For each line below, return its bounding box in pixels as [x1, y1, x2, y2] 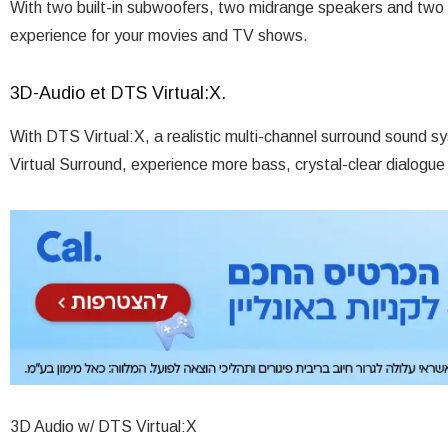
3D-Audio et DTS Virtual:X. [10, 82, 226, 103]
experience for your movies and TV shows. [10, 26, 308, 44]
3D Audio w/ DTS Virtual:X [10, 417, 197, 435]
